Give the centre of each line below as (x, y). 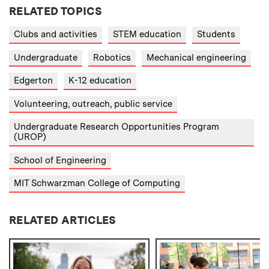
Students (216, 35)
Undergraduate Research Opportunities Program (116, 127)
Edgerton (33, 81)
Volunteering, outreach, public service (93, 104)
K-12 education (100, 81)
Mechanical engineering (196, 57)
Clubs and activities (56, 35)
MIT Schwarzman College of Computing (97, 183)
